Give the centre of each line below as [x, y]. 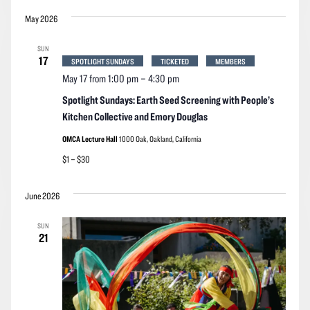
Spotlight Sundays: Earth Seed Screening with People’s [168, 99]
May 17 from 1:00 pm [100, 78]
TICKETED [174, 61]
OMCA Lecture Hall [90, 138]
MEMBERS [230, 61]
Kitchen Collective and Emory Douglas [135, 116]
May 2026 [41, 18]
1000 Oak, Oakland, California [160, 138]
